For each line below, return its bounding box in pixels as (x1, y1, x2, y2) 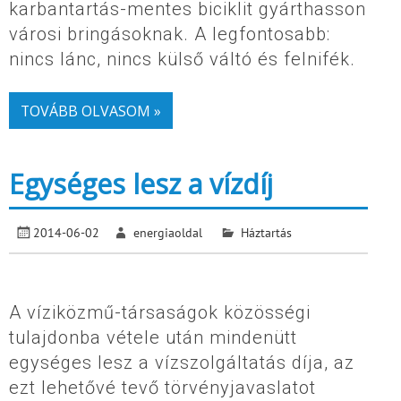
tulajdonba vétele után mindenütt (9, 326, 297, 348)
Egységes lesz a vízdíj (9, 166, 273, 203)
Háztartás (240, 223, 292, 241)
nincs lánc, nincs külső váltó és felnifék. (9, 48, 355, 71)
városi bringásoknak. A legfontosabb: (9, 23, 330, 46)
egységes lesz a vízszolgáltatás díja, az (9, 351, 354, 373)
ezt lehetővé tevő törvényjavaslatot (9, 376, 316, 398)
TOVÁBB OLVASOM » (20, 100, 161, 121)
